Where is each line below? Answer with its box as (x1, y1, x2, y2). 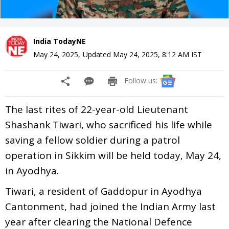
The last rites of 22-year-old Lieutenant (5, 102, 188, 116)
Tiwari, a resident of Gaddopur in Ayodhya (5, 184, 202, 198)
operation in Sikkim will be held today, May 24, (5, 148, 221, 162)
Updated (83, 49, 113, 59)
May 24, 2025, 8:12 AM (113, 49, 189, 59)
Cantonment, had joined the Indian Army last (5, 199, 216, 213)
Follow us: (124, 75, 157, 85)
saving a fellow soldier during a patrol (5, 133, 180, 147)
